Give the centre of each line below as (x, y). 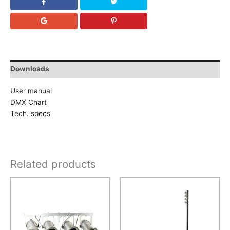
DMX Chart (28, 102)
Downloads (30, 69)
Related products (53, 164)
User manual (31, 91)
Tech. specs (30, 113)
